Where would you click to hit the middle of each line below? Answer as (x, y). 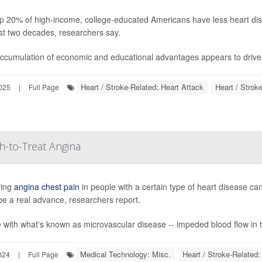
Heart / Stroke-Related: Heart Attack (142, 87)
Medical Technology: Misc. (125, 254)
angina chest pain (46, 187)
